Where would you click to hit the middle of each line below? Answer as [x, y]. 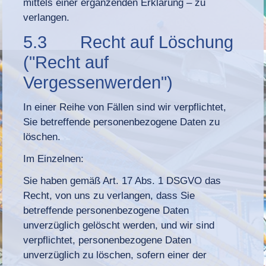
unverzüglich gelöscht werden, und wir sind [119, 225]
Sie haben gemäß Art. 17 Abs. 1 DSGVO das [122, 180]
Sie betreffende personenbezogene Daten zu [122, 122]
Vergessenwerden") [98, 82]
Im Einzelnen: [54, 159]
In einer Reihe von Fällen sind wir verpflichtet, [125, 107]
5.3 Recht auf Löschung [129, 42]
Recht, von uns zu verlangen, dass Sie [109, 195]
